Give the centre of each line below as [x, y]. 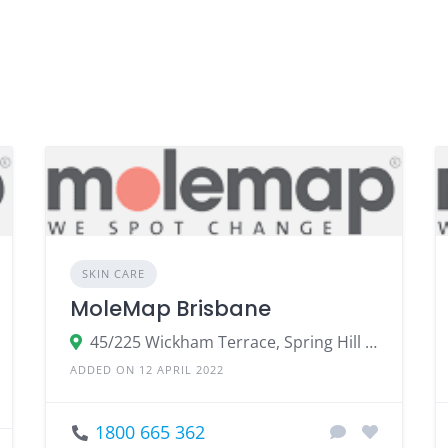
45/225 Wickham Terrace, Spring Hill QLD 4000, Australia [370, 341]
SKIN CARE [113, 273]
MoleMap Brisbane [170, 308]
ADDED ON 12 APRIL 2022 [146, 369]
